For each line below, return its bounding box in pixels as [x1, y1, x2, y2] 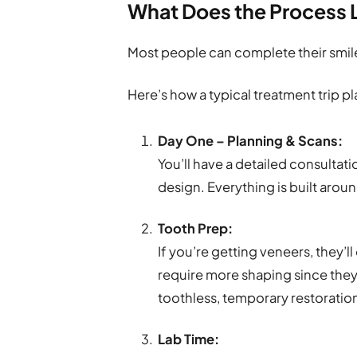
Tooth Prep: [158, 219, 233, 237]
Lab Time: [158, 331, 220, 348]
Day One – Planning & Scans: [158, 131, 343, 149]
